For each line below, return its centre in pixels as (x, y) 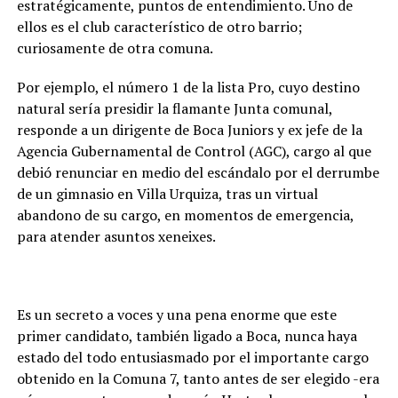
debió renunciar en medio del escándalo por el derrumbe (198, 172)
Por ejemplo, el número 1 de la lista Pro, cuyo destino (188, 87)
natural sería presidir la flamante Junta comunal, (174, 108)
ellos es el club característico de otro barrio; (159, 26)
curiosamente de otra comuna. (115, 48)
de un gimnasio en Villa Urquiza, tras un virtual (167, 193)
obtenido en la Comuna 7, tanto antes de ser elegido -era (198, 378)
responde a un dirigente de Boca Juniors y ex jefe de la (189, 129)
